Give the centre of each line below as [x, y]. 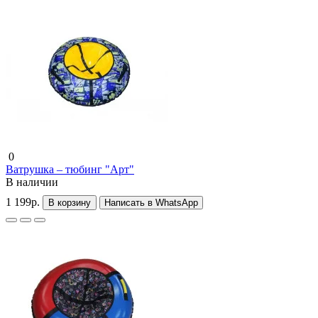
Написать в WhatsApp [151, 202]
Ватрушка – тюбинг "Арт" [70, 169]
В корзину [70, 202]
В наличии [32, 182]
